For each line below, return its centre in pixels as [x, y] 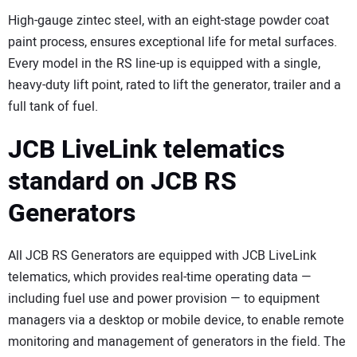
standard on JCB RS [122, 182]
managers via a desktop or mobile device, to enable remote [176, 320]
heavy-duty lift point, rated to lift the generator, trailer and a [175, 86]
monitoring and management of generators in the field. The [177, 341]
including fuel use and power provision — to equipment [164, 298]
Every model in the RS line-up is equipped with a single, [164, 64]
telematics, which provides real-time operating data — [160, 277]
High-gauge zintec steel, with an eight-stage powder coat [169, 21]
